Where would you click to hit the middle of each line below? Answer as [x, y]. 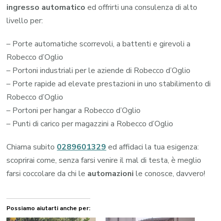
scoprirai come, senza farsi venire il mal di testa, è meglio [104, 160]
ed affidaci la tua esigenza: [154, 147]
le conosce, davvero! [170, 173]
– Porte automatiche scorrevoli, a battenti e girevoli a [99, 44]
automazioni [111, 173]
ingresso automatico [46, 7]
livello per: [25, 20]
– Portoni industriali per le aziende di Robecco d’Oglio [99, 70]
